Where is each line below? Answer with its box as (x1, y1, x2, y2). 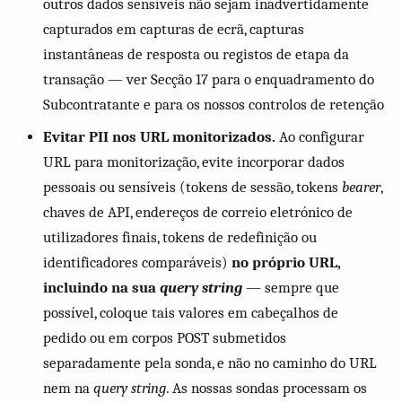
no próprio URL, (232, 254, 341, 271)
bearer (342, 179, 380, 196)
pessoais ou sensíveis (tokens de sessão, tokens (43, 179, 342, 196)
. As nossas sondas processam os (166, 380, 367, 397)
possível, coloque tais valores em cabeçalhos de (43, 304, 338, 321)
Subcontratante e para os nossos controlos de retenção (43, 96, 384, 113)
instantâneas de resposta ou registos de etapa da (43, 46, 349, 63)
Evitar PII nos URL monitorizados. (43, 128, 275, 145)
